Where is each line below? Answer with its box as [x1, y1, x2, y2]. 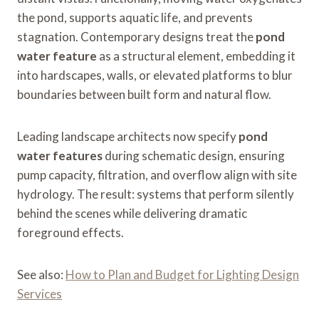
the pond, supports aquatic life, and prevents [17, 9, 253, 25]
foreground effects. [17, 224, 124, 240]
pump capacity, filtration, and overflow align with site [17, 167, 297, 182]
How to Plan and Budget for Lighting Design [66, 266, 299, 282]
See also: [17, 266, 66, 282]
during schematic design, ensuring [103, 147, 285, 163]
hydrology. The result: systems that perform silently [17, 186, 294, 202]
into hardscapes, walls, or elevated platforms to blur [17, 67, 293, 83]
